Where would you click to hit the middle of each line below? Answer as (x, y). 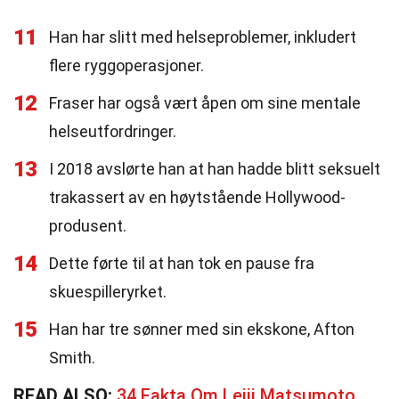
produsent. (88, 226)
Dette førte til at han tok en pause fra (182, 263)
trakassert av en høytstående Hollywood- (197, 197)
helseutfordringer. (113, 131)
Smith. (72, 358)
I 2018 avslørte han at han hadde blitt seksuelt (215, 169)
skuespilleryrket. (108, 292)
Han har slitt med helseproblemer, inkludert (203, 37)
